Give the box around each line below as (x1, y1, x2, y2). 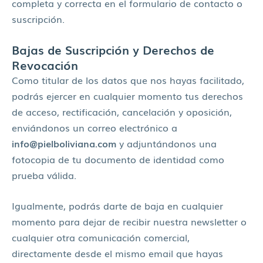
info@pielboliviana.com (12, 136, 119, 150)
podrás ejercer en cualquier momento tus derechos (12, 88, 243, 103)
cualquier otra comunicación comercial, (12, 230, 190, 244)
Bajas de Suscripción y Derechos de (12, 40, 214, 58)
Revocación (12, 55, 78, 73)
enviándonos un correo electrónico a (12, 120, 177, 134)
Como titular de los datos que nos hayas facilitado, (12, 72, 244, 87)
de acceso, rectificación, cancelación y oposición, (12, 104, 232, 119)
